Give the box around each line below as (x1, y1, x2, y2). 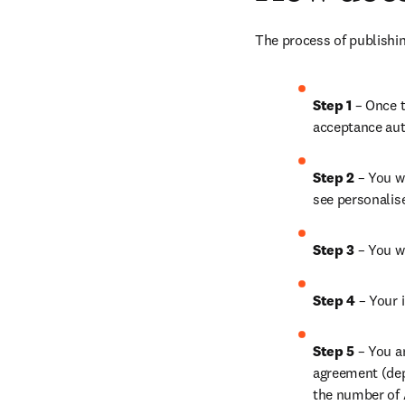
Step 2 (313, 168, 358, 186)
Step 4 (313, 291, 359, 309)
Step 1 (313, 96, 353, 114)
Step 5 (313, 342, 355, 360)
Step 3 (313, 240, 358, 259)
